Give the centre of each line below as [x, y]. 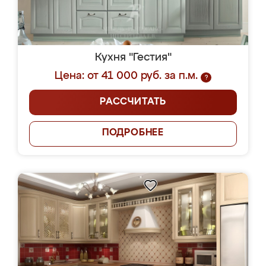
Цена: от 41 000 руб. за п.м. [126, 76]
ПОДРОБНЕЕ [133, 133]
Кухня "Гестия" [133, 58]
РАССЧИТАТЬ [133, 102]
